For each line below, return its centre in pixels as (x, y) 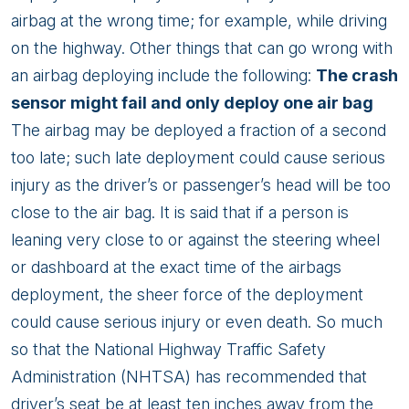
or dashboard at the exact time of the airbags (176, 267)
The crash (357, 75)
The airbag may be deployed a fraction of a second (199, 130)
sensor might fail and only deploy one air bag (192, 103)
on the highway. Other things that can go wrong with (202, 48)
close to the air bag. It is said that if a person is (180, 212)
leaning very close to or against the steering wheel (195, 240)
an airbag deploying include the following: (163, 75)
